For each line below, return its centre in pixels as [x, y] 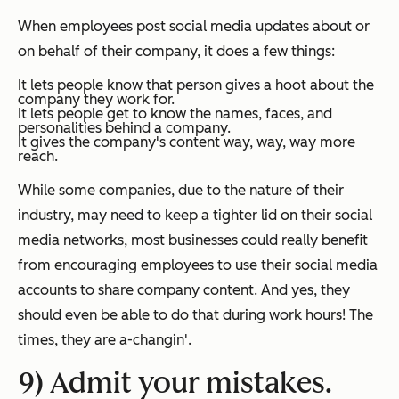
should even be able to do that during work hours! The [195, 314]
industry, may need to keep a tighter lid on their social [195, 215]
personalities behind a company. [124, 127]
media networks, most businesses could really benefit [193, 240]
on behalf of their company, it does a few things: [176, 51]
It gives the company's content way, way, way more [187, 142]
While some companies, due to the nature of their [181, 190]
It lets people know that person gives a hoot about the [196, 85]
